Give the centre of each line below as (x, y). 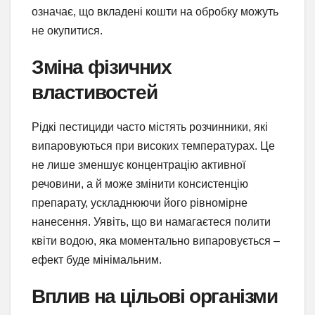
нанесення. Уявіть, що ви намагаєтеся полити (151, 221)
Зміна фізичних (102, 66)
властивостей (95, 92)
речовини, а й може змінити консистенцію (140, 184)
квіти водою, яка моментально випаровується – (156, 240)
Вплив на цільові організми (155, 296)
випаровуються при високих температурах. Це (153, 146)
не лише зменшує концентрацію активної (139, 165)
